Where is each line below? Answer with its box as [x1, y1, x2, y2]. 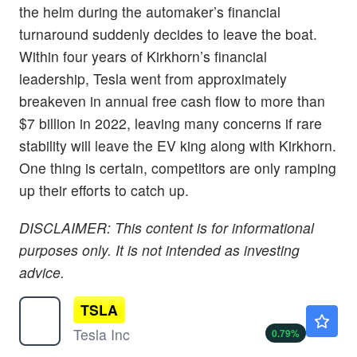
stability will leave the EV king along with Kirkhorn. [19, 135, 336, 155]
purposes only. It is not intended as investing [19, 240, 300, 261]
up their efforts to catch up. [19, 179, 189, 200]
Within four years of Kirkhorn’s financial [19, 45, 267, 66]
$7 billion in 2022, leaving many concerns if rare [19, 112, 322, 133]
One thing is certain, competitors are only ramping [19, 157, 336, 178]
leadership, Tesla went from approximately [19, 68, 287, 88]
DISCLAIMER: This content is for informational [19, 218, 314, 238]
